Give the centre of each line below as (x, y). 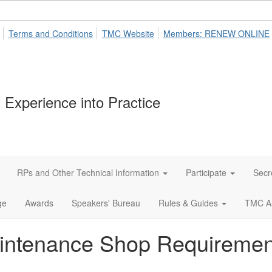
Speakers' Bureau (106, 203)
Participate (206, 172)
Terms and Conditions (50, 33)
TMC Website (128, 33)
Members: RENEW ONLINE (216, 33)
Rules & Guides (188, 203)
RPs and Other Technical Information (88, 172)
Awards (39, 203)
